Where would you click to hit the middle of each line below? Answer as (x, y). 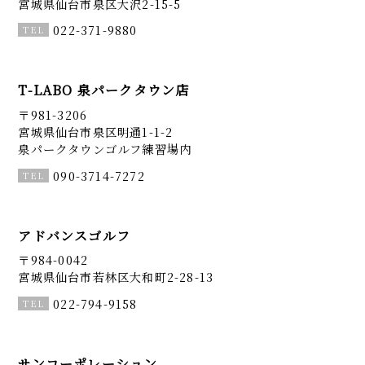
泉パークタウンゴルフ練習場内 (105, 148)
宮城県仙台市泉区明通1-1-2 (96, 131)
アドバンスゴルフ (74, 235)
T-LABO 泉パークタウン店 (104, 90)
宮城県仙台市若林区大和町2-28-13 (116, 277)
